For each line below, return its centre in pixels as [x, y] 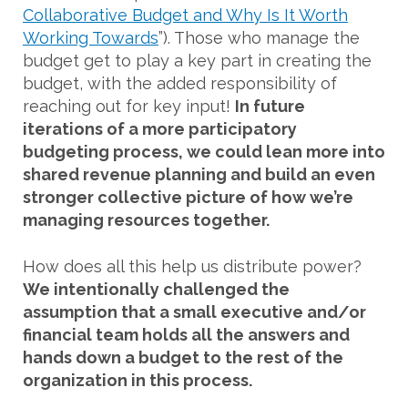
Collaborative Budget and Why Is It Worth [185, 15]
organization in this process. [139, 380]
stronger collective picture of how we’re [188, 197]
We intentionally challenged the [156, 289]
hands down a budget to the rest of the [183, 357]
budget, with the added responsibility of [180, 83]
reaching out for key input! [129, 106]
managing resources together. [146, 219]
